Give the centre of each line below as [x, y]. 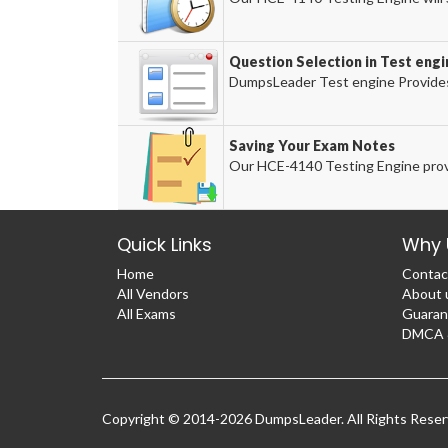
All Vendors [153, 293]
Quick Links [164, 244]
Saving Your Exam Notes [311, 145]
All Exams [146, 313]
